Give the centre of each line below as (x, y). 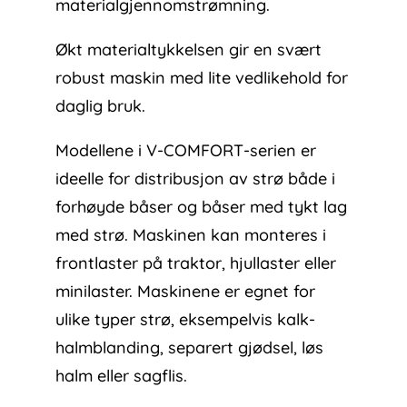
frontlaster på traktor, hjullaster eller (196, 263)
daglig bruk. (101, 106)
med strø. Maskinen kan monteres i (191, 235)
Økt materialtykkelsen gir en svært (189, 50)
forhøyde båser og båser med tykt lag (202, 207)
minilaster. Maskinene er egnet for (186, 292)
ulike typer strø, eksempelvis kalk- (186, 320)
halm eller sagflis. (122, 376)
